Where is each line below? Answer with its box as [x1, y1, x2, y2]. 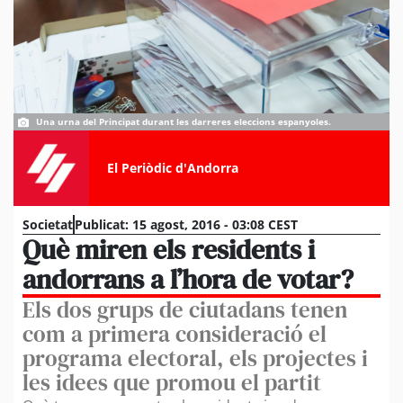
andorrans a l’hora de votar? [22, 260, 354, 298]
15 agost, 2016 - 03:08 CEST [132, 215, 298, 233]
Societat [22, 215, 73, 233]
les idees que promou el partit [22, 366, 321, 398]
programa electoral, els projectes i [22, 342, 368, 373]
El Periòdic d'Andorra [106, 158, 238, 176]
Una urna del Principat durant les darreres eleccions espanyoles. [36, 115, 331, 129]
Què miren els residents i [22, 230, 315, 268]
